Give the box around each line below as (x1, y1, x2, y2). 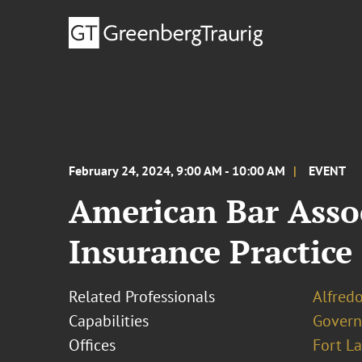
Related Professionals (69, 286, 216, 307)
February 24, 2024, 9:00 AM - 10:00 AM (69, 162, 286, 179)
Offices (69, 335, 116, 356)
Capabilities (69, 310, 149, 331)
